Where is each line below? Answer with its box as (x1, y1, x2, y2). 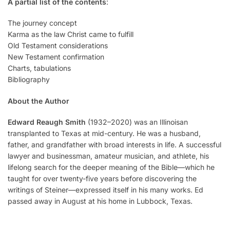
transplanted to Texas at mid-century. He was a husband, (8, 129, 201, 138)
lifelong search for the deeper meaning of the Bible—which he (8, 163, 215, 172)
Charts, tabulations (8, 64, 71, 73)
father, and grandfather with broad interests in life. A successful (8, 140, 221, 149)
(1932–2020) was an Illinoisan (86, 118, 188, 127)
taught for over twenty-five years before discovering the (8, 174, 197, 183)
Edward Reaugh (8, 118, 63, 127)
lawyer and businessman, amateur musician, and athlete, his (8, 151, 209, 161)
